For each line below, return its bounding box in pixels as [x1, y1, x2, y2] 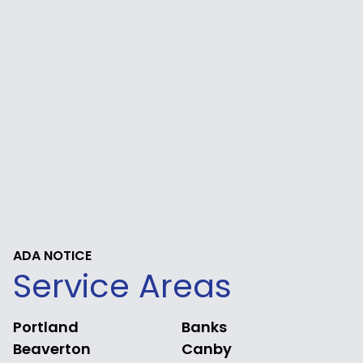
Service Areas [13, 263, 232, 309]
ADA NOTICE [13, 246, 92, 265]
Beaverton [13, 338, 91, 359]
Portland [13, 316, 79, 337]
